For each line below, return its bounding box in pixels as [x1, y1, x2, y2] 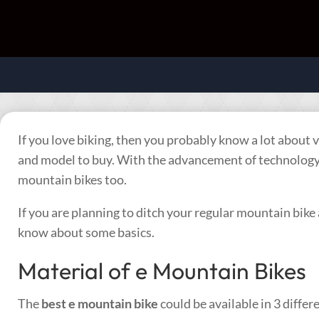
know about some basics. [18, 224, 155, 240]
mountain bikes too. [18, 171, 127, 187]
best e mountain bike [41, 295, 158, 311]
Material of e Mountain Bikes [18, 256, 306, 285]
